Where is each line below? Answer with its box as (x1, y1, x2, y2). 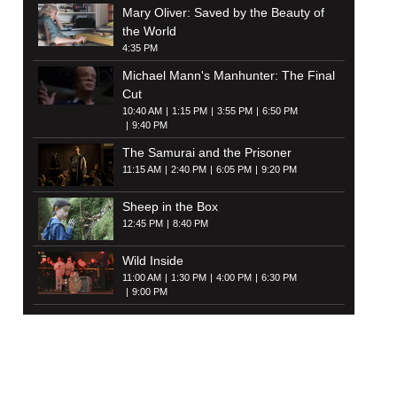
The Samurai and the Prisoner (121, 145, 292, 160)
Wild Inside (121, 253, 183, 268)
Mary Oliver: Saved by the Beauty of (121, 5, 324, 20)
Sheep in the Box (121, 199, 218, 214)
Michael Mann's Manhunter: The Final (121, 68, 335, 83)
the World (121, 24, 176, 39)
